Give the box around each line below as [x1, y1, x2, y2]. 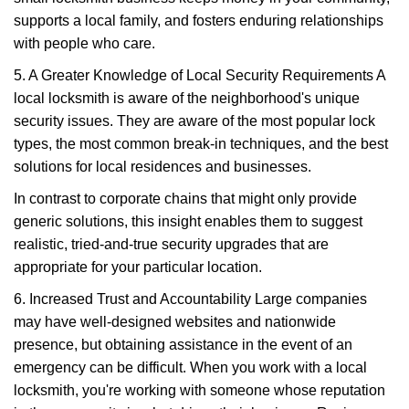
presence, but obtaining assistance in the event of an [14, 337, 352, 352]
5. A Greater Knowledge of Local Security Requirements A [14, 68, 385, 83]
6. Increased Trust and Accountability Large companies [14, 291, 367, 307]
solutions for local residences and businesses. [14, 159, 311, 174]
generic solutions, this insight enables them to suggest [14, 214, 362, 229]
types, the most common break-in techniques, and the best [14, 136, 388, 152]
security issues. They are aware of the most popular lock [14, 113, 375, 129]
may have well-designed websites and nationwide [14, 314, 336, 330]
